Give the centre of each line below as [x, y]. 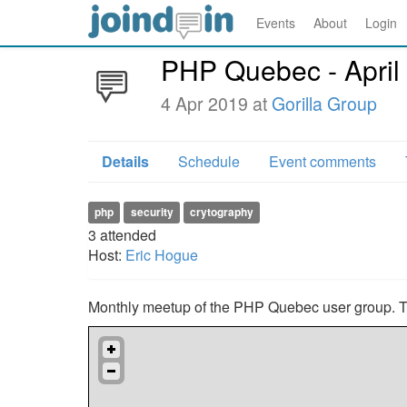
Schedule [209, 161]
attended [128, 235]
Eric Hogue [162, 255]
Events [276, 23]
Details [125, 161]
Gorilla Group [324, 104]
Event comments [323, 161]
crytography [221, 212]
